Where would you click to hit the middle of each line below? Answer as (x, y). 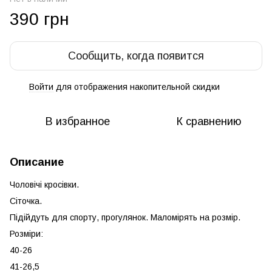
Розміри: (26, 234)
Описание (37, 162)
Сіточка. (26, 201)
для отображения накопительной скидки (137, 87)
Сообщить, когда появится (136, 56)
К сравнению (209, 121)
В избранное (78, 121)
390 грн (39, 19)
